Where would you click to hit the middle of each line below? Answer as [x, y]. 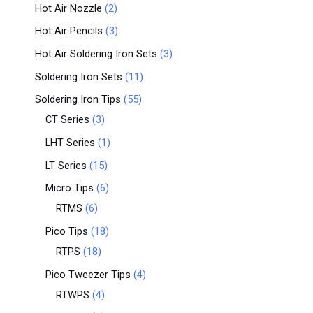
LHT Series [70, 142]
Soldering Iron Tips [78, 100]
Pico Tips [67, 231]
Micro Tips [70, 188]
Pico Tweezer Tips [88, 274]
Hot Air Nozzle [68, 8]
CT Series [67, 120]
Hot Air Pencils [69, 31]
